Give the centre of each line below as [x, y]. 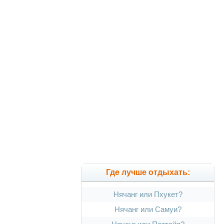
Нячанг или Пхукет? [148, 194]
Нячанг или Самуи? [148, 209]
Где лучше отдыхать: [148, 172]
